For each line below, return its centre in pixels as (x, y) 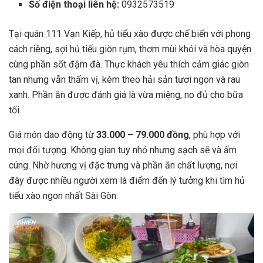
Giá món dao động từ (53, 135)
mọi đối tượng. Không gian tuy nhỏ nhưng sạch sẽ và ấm (123, 150)
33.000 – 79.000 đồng (143, 135)
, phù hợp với (215, 135)
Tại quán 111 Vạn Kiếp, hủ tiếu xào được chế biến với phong (130, 34)
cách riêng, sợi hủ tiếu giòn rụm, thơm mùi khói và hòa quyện (130, 49)
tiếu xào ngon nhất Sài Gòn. (63, 196)
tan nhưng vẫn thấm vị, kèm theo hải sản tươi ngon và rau (124, 80)
